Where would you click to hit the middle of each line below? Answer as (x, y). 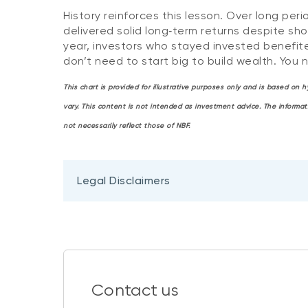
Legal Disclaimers (124, 180)
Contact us (135, 290)
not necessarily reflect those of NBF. (127, 126)
